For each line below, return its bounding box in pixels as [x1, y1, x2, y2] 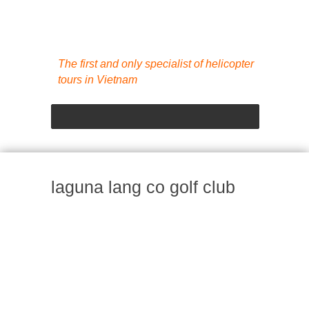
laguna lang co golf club [51, 178, 235, 197]
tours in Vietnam [58, 73, 137, 86]
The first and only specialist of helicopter [58, 57, 254, 70]
